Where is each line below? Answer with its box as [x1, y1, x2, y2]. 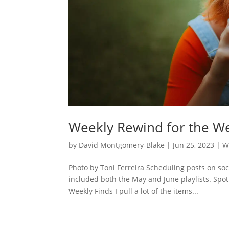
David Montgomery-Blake [79, 140, 165, 150]
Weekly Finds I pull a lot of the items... [68, 186, 199, 196]
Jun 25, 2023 [173, 140, 215, 150]
